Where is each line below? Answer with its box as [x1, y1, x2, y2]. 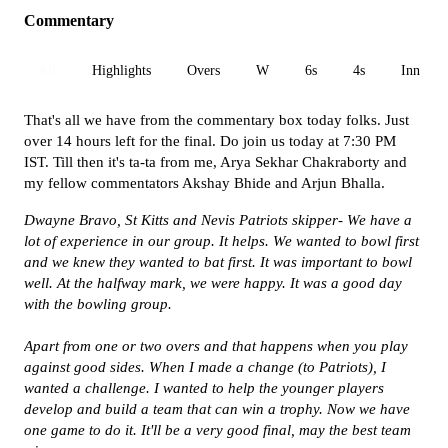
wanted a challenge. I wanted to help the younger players [24, 380, 384, 396]
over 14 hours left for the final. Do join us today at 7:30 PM [24, 133, 396, 149]
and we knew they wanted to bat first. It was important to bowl [24, 254, 412, 270]
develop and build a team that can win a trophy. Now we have [24, 401, 410, 417]
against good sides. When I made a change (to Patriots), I [24, 359, 386, 375]
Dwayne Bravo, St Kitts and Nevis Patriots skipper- [24, 212, 347, 228]
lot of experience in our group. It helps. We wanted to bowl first [24, 233, 419, 249]
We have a [347, 212, 412, 228]
